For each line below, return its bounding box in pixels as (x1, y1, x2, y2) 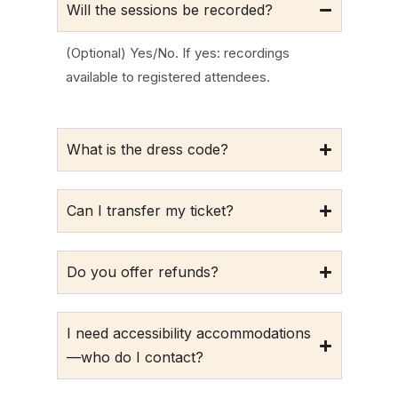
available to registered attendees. (65, 68, 270, 85)
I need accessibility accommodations (66, 324, 311, 343)
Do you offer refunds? (66, 263, 219, 282)
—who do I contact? (66, 348, 203, 367)
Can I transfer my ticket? (66, 202, 234, 220)
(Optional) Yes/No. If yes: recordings (65, 44, 290, 61)
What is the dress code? (66, 140, 228, 159)
